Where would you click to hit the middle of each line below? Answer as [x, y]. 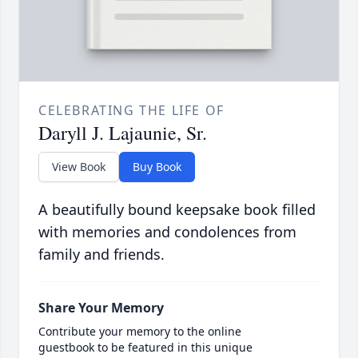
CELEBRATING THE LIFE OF [131, 111]
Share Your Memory [101, 308]
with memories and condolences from [167, 232]
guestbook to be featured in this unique [145, 348]
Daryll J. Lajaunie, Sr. [123, 133]
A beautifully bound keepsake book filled [177, 210]
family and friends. [101, 255]
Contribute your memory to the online [140, 332]
